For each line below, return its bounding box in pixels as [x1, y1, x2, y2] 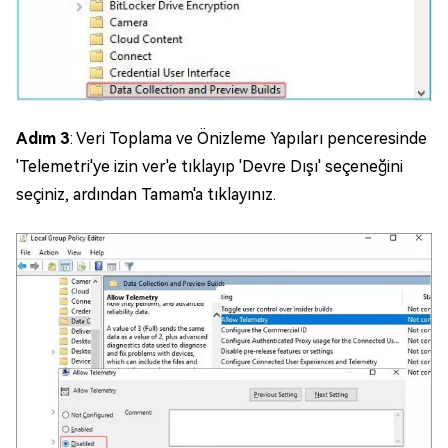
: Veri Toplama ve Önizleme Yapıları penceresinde [70, 128, 427, 148]
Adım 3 [16, 128, 70, 148]
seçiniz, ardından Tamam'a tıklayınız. [16, 184, 276, 204]
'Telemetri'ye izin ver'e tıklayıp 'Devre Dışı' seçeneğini [16, 156, 403, 176]
